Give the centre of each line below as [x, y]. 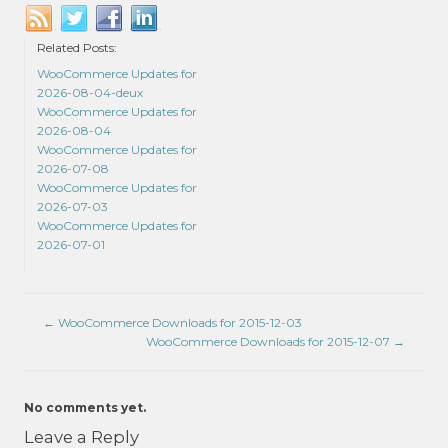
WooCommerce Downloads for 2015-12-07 [269, 341]
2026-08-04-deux [90, 92]
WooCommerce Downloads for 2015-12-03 [179, 322]
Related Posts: [77, 48]
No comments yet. [85, 408]
